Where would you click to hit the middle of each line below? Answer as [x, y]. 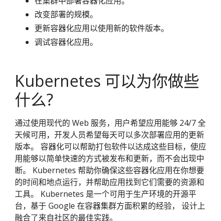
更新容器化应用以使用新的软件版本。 [102, 28]
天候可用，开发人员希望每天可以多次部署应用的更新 [110, 135]
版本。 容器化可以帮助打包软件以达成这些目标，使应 [110, 147]
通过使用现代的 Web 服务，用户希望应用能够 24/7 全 [110, 123]
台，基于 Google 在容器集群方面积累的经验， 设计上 [110, 206]
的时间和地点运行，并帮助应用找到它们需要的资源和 [110, 182]
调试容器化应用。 [66, 42]
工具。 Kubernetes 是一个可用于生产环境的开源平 [106, 194]
